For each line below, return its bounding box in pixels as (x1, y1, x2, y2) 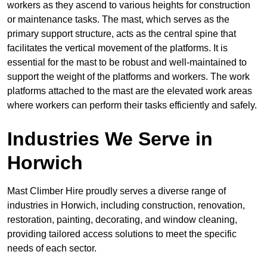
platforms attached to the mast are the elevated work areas (7, 86, 252, 97)
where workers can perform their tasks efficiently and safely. (7, 100, 257, 111)
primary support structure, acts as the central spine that (7, 29, 236, 39)
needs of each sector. (7, 243, 97, 254)
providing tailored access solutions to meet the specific (7, 229, 237, 240)
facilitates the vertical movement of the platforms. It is (7, 43, 228, 54)
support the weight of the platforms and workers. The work (7, 72, 250, 82)
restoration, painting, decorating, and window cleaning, (7, 215, 237, 225)
